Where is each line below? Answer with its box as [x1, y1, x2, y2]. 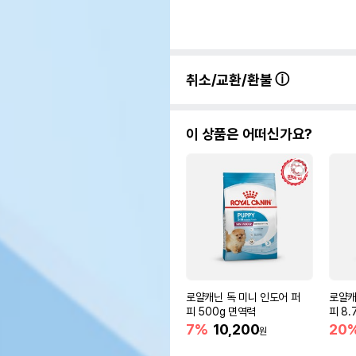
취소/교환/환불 [186, 71, 276, 88]
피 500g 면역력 [186, 304, 256, 318]
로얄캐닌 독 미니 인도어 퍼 [186, 290, 300, 304]
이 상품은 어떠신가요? [186, 125, 313, 142]
